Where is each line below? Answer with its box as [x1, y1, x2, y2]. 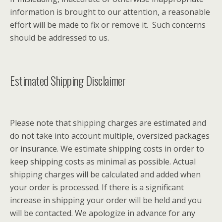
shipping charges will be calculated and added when [10, 168, 201, 180]
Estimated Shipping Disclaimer [10, 71, 126, 89]
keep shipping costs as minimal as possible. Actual [10, 156, 196, 167]
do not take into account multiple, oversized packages [10, 130, 210, 141]
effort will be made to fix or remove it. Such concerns [10, 19, 206, 30]
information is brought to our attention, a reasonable [10, 6, 210, 17]
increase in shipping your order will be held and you [10, 194, 202, 206]
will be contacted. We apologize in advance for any [10, 207, 195, 219]
